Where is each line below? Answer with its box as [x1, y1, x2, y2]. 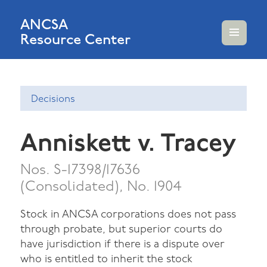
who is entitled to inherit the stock [20, 254, 193, 266]
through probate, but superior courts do [20, 224, 223, 236]
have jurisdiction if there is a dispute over [20, 239, 225, 251]
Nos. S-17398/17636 [20, 163, 141, 178]
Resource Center [20, 32, 131, 48]
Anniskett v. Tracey [20, 132, 237, 158]
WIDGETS [221, 66, 260, 75]
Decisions [31, 94, 76, 105]
